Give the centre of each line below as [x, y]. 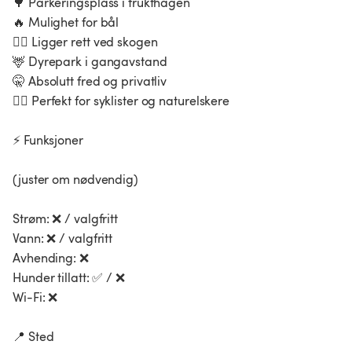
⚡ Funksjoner [48, 140]
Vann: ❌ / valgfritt [63, 238]
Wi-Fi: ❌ [35, 297]
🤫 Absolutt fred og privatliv [90, 81]
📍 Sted [33, 337]
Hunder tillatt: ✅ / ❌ [69, 278]
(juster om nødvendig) [75, 180]
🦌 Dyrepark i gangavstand [90, 62]
